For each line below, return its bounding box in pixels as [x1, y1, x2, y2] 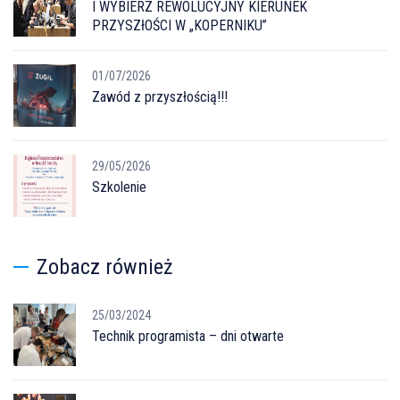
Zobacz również [37, 254, 173, 279]
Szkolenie [92, 178, 146, 196]
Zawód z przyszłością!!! [92, 87, 228, 105]
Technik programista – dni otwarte [92, 327, 284, 345]
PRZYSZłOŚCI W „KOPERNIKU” [92, 16, 267, 34]
